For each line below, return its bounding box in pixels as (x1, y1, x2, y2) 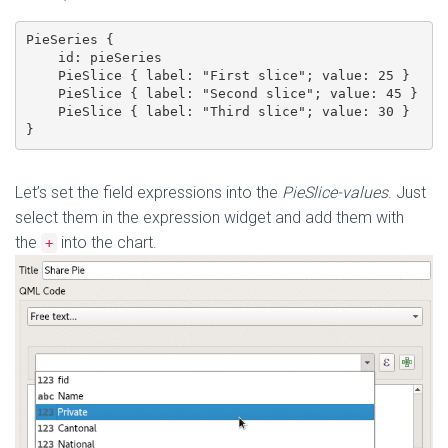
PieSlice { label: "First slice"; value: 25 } (25, 68, 410, 84)
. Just (388, 182, 426, 202)
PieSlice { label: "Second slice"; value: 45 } (25, 86, 418, 102)
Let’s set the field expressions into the (15, 182, 282, 202)
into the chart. (57, 232, 157, 252)
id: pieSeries (25, 50, 162, 66)
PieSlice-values (282, 182, 388, 202)
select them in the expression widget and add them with (15, 207, 404, 227)
